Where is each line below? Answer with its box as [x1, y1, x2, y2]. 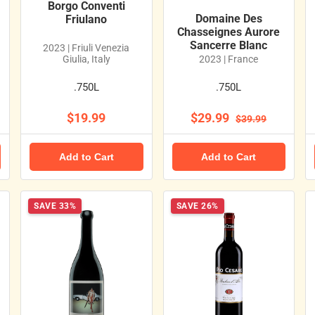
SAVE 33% [34, 200, 76, 211]
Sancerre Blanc [190, 38, 268, 52]
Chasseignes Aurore [177, 25, 281, 39]
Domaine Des [195, 11, 262, 25]
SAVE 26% [176, 200, 219, 211]
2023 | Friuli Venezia [43, 41, 130, 53]
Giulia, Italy [62, 53, 110, 65]
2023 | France [199, 53, 259, 65]
